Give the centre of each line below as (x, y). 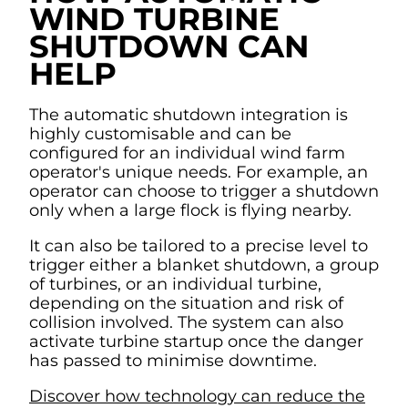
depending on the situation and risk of (186, 303)
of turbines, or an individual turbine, (175, 284)
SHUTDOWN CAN (169, 46)
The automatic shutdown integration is (189, 115)
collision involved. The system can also (186, 322)
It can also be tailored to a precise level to (199, 246)
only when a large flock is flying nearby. (195, 210)
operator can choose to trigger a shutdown (204, 191)
